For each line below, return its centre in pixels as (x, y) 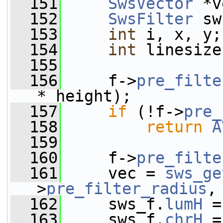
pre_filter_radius (127, 189)
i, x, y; (179, 34)
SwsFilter (151, 19)
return (174, 127)
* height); (84, 96)
